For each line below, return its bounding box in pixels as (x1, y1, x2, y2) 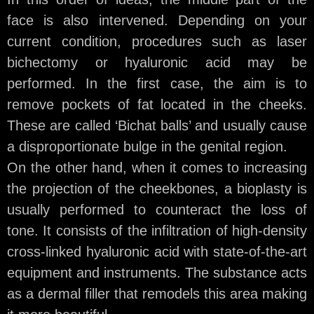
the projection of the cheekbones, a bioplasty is (7, 181, 307, 197)
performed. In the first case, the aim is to (7, 76, 307, 92)
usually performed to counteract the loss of (7, 202, 307, 218)
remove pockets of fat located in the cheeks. (7, 97, 307, 113)
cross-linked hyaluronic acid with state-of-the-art (7, 244, 307, 260)
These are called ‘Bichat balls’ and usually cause (7, 118, 307, 134)
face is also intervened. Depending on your (7, 13, 307, 29)
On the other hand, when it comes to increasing (7, 160, 307, 176)
